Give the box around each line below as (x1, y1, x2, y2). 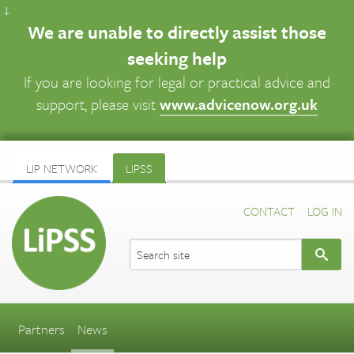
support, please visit (36, 93, 160, 115)
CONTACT (243, 202, 295, 220)
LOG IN (307, 202, 342, 220)
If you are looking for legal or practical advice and (24, 71, 330, 92)
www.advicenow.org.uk (160, 93, 318, 115)
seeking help (127, 45, 227, 71)
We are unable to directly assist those (28, 19, 326, 45)
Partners (18, 319, 65, 340)
